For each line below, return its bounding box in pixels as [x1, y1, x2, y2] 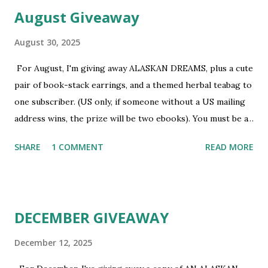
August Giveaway [14, 7, 139, 27]
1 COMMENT [51, 141, 103, 153]
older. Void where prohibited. [14, 163, 132, 174]
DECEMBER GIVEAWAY [14, 208, 169, 227]
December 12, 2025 [14, 237, 92, 248]
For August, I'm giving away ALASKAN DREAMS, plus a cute [14, 63, 253, 74]
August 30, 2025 [14, 36, 80, 48]
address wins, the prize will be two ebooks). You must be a [14, 113, 248, 124]
